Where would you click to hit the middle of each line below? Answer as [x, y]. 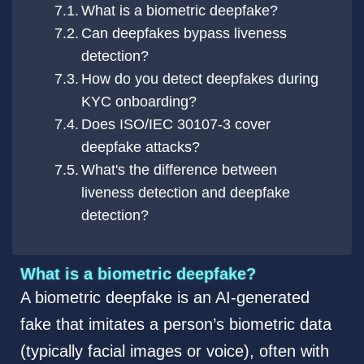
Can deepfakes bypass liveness [184, 34]
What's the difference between [180, 170]
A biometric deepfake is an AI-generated [165, 298]
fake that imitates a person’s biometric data [175, 325]
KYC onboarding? [139, 102]
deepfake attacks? [141, 147]
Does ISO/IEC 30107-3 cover [176, 125]
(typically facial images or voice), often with [174, 351]
